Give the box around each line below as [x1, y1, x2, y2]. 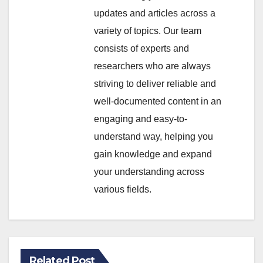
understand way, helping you [94, 131, 213, 142]
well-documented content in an [94, 96, 221, 107]
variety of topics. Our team [94, 26, 201, 36]
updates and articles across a [94, 8, 215, 19]
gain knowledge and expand [94, 149, 212, 160]
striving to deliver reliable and [94, 79, 216, 89]
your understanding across [94, 167, 204, 177]
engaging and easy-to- [94, 114, 187, 124]
